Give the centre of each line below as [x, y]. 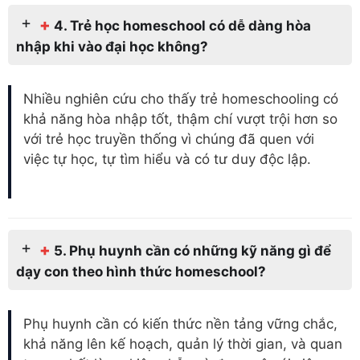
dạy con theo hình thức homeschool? [141, 271]
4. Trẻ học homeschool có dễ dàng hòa [182, 25]
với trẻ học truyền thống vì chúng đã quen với [169, 139]
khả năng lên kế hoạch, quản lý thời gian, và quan [183, 344]
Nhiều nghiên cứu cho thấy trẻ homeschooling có [181, 99]
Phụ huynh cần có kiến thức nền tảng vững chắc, [180, 324]
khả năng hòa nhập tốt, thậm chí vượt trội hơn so [180, 119]
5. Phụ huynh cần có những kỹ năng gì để [192, 250]
